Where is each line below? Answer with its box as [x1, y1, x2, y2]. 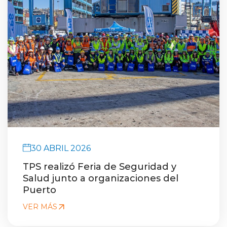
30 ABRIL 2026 [31, 142, 91, 153]
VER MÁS [23, 202, 57, 211]
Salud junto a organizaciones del [23, 172, 178, 184]
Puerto [23, 183, 56, 196]
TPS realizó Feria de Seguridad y [23, 160, 176, 172]
